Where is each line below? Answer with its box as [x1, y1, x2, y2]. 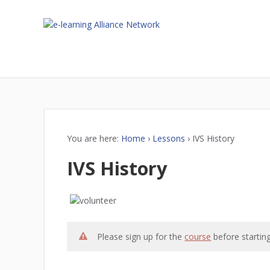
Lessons [152, 132, 185, 144]
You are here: [66, 132, 119, 144]
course [184, 231, 212, 243]
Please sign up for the [97, 231, 185, 243]
